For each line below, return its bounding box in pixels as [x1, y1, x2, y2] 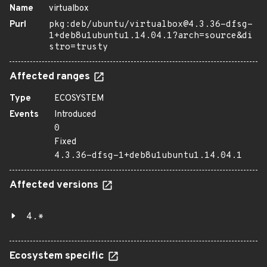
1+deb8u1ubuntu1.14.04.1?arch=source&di [49, 30, 253, 42]
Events [10, 109, 39, 120]
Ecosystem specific [10, 250, 107, 263]
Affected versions [10, 179, 101, 192]
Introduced [54, 109, 96, 120]
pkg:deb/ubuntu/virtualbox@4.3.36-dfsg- [49, 19, 253, 30]
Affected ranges [10, 70, 92, 83]
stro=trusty [49, 42, 108, 53]
